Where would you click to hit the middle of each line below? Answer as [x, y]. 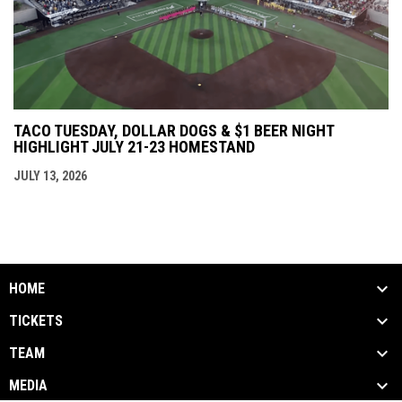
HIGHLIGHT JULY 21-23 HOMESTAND [134, 147]
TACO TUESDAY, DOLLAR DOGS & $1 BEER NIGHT [174, 131]
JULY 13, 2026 [50, 176]
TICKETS [36, 321]
